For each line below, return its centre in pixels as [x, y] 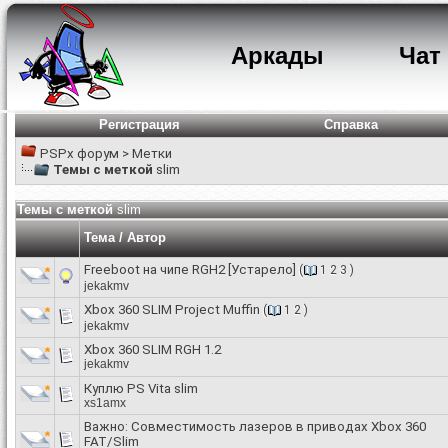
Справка [351, 124]
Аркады [277, 55]
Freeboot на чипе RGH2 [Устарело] [190, 269]
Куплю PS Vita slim [141, 388]
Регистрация [139, 124]
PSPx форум [79, 153]
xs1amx [105, 403]
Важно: [107, 426]
